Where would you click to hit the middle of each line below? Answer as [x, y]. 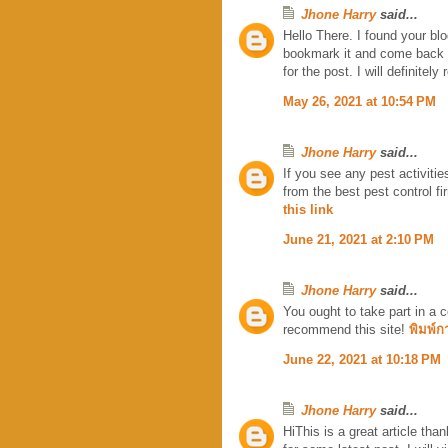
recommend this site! [346, 329]
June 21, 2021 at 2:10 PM [358, 239]
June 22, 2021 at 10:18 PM [362, 359]
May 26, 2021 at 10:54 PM [359, 101]
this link [308, 209]
